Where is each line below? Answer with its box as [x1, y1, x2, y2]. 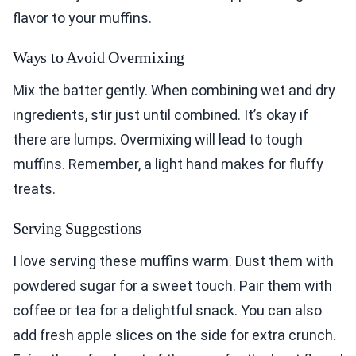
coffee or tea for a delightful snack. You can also [13, 302, 322, 319]
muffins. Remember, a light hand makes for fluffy [13, 156, 323, 173]
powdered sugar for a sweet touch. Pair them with [13, 277, 332, 295]
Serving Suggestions [13, 219, 142, 238]
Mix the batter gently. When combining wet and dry [13, 82, 335, 99]
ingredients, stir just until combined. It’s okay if [13, 106, 308, 124]
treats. [13, 180, 56, 198]
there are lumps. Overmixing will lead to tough [13, 131, 303, 149]
